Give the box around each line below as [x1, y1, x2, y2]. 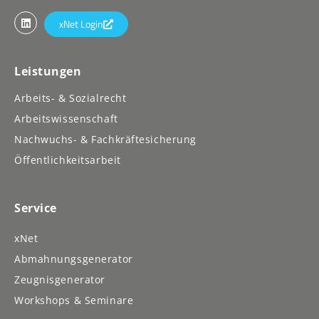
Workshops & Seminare [14, 293, 134, 308]
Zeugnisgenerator [14, 273, 105, 287]
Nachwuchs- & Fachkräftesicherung [14, 132, 197, 147]
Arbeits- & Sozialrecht [14, 91, 127, 105]
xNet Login [59, 16, 103, 32]
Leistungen [14, 63, 82, 80]
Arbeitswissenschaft [14, 112, 118, 126]
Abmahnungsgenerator [14, 252, 133, 266]
